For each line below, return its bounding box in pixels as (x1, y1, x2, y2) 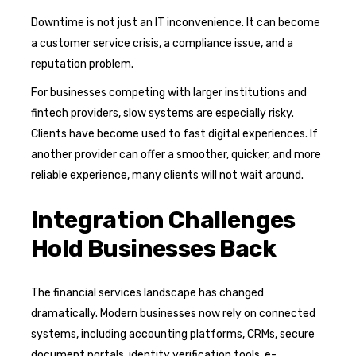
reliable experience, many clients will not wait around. (31, 168, 304, 182)
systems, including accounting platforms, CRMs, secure (31, 327, 315, 341)
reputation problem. (31, 56, 133, 71)
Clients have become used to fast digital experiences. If (31, 126, 318, 141)
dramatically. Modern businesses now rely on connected (31, 306, 315, 320)
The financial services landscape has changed (31, 285, 264, 300)
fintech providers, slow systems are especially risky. (31, 106, 294, 120)
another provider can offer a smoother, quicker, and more (31, 147, 321, 161)
